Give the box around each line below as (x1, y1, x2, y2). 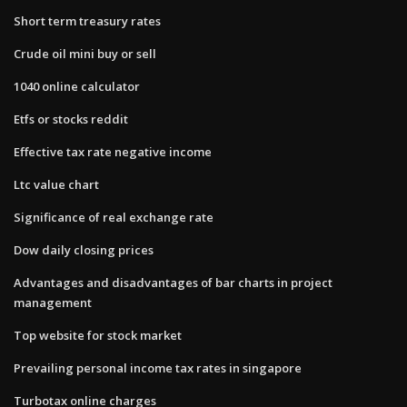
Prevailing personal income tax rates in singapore (14, 359, 302, 376)
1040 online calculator (14, 77, 140, 94)
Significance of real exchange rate (14, 208, 213, 225)
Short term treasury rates (14, 12, 161, 29)
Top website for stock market (14, 326, 182, 343)
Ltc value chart (14, 175, 99, 193)
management (14, 293, 92, 311)
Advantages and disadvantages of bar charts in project (14, 273, 333, 291)
